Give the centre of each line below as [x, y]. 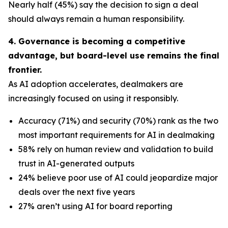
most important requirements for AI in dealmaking [117, 135]
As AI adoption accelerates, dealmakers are [96, 84]
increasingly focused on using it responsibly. [93, 98]
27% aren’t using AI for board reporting [95, 206]
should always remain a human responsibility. [96, 19]
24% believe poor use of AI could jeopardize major [118, 178]
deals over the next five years [77, 192]
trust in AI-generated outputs [76, 163]
